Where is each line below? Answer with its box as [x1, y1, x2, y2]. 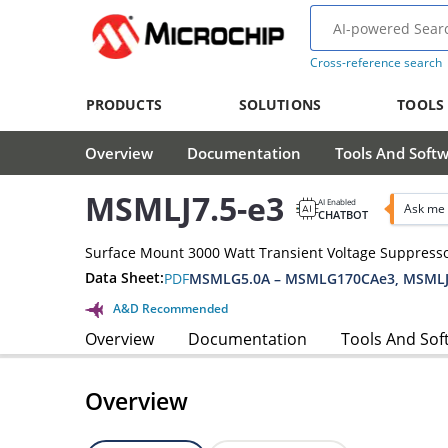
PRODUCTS [85, 95, 162, 114]
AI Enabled [318, 195, 356, 207]
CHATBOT [318, 206, 368, 222]
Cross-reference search [309, 54, 442, 71]
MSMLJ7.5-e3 [85, 187, 284, 231]
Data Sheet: [85, 268, 164, 288]
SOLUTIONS [238, 95, 321, 114]
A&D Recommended [113, 299, 228, 317]
